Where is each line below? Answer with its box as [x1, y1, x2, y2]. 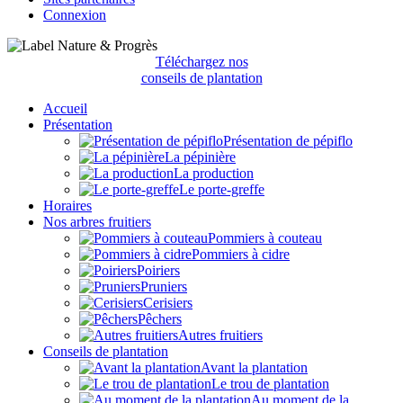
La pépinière [165, 149, 236, 166]
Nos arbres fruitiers [43, 214, 151, 230]
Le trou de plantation [211, 376, 329, 392]
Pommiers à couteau [208, 230, 322, 246]
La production [174, 166, 254, 182]
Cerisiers [143, 295, 193, 311]
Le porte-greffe [179, 182, 264, 198]
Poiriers [137, 263, 180, 279]
